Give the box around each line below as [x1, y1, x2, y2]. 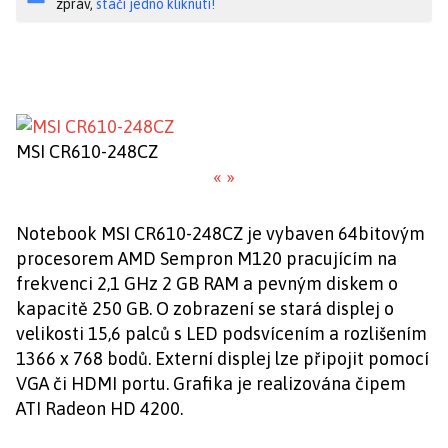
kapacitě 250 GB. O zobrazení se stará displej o [16, 298, 394, 319]
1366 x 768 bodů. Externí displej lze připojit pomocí [16, 348, 429, 369]
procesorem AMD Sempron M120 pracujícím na [16, 248, 397, 269]
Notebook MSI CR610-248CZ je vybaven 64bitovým [16, 223, 425, 244]
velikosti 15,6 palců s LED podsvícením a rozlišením [16, 323, 427, 344]
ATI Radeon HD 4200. [16, 398, 183, 419]
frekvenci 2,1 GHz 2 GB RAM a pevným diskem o [16, 273, 398, 294]
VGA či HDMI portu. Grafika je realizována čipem [16, 373, 406, 394]
